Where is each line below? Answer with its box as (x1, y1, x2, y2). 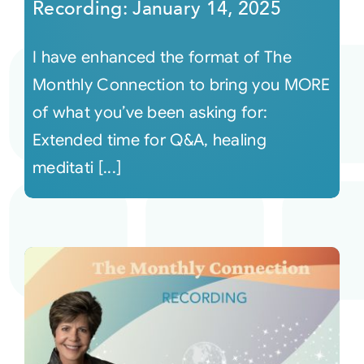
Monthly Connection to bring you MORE (32, 75, 331, 96)
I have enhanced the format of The (32, 47, 292, 68)
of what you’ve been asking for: (32, 102, 268, 123)
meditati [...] (32, 158, 122, 179)
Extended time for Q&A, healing (32, 130, 266, 151)
